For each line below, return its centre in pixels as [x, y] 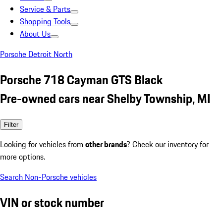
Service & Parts [45, 9]
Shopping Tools [45, 21]
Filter [11, 124]
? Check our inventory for [168, 144]
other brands [106, 144]
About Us [35, 34]
